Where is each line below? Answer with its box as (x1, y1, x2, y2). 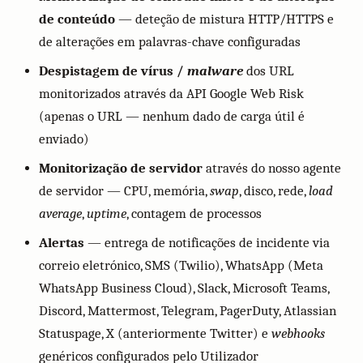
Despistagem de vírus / (39, 63, 187, 79)
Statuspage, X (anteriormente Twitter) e (39, 326, 271, 341)
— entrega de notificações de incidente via (84, 235, 330, 250)
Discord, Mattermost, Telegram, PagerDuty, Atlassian (39, 303, 336, 318)
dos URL (243, 63, 294, 79)
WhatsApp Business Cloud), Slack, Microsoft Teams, (39, 280, 329, 296)
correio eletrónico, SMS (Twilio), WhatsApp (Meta (39, 258, 323, 273)
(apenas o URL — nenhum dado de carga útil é (39, 109, 305, 124)
